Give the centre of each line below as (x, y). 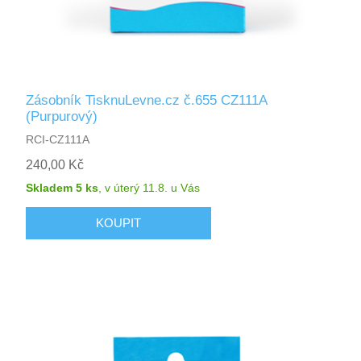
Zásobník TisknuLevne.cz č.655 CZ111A (147, 100)
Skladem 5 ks (62, 187)
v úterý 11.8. (137, 187)
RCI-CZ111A (58, 139)
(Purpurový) (62, 116)
